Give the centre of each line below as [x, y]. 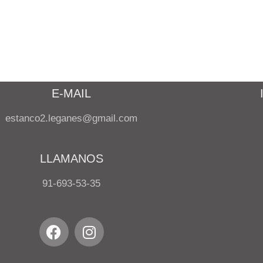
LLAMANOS [71, 158]
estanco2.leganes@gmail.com [72, 118]
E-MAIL [72, 93]
